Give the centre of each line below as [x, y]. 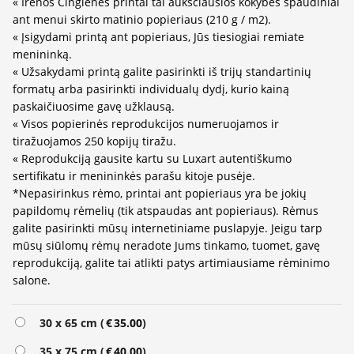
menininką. [42, 55]
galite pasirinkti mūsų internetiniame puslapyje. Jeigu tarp [168, 228]
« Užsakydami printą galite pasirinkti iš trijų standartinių [162, 72]
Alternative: [44, 322]
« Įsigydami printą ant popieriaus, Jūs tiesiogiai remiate [158, 37]
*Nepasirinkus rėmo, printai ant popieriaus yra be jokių [160, 194]
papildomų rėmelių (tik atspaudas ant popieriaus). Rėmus [166, 211]
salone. [32, 281]
